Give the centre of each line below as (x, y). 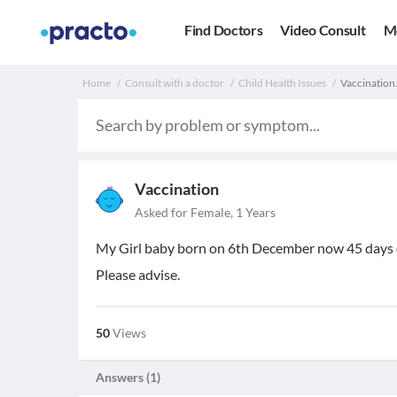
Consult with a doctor (175, 83)
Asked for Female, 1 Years (205, 212)
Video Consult (323, 30)
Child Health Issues (282, 83)
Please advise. (138, 274)
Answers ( (123, 377)
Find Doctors (224, 30)
